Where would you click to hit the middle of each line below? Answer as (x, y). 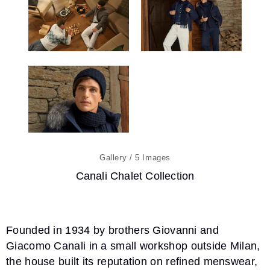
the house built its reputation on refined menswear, (132, 262)
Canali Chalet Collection (135, 176)
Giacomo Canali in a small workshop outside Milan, (133, 246)
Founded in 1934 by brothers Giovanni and (112, 231)
